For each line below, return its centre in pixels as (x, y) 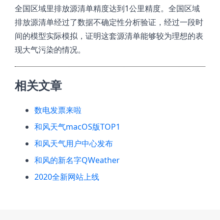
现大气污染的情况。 (50, 50)
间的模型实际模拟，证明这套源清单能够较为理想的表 (109, 36)
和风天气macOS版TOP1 (77, 127)
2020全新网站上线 (67, 177)
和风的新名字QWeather (77, 160)
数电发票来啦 (58, 110)
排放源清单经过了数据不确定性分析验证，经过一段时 (109, 22)
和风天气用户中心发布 (74, 143)
